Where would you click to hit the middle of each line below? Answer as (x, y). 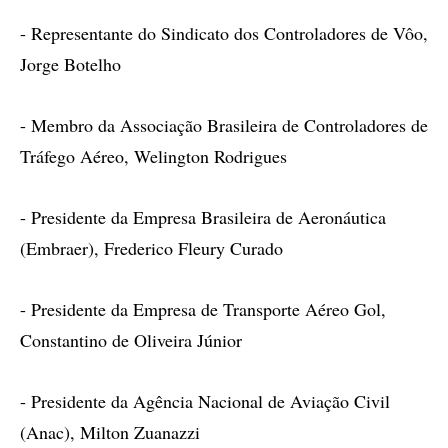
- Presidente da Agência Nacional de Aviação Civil (205, 401)
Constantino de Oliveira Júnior (131, 340)
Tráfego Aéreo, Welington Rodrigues (153, 156)
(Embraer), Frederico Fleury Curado (151, 248)
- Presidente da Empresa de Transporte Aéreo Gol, (203, 309)
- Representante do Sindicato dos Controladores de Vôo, (224, 33)
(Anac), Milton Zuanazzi (110, 432)
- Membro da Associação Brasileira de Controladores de (224, 125)
